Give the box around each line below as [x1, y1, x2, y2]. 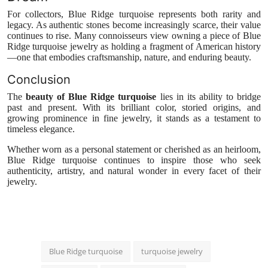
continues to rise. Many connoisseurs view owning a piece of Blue [7, 30, 261, 41]
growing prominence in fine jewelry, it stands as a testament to [7, 112, 261, 123]
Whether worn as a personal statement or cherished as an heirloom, [7, 144, 261, 154]
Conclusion [7, 72, 71, 87]
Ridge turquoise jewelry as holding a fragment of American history [7, 41, 261, 51]
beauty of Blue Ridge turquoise [26, 91, 157, 102]
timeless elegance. [7, 123, 75, 134]
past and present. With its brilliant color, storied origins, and [7, 102, 261, 112]
